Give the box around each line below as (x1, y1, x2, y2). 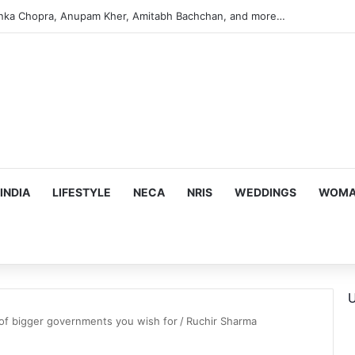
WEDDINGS (235, 185, 296, 199)
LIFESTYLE (52, 185, 111, 199)
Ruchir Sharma (186, 315, 257, 327)
